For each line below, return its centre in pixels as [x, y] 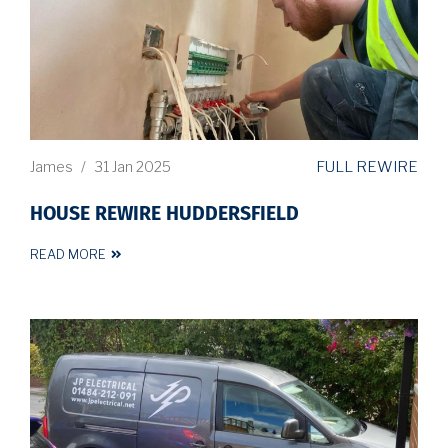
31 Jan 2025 [132, 167]
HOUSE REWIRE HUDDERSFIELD [164, 214]
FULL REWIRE [367, 166]
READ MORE [68, 254]
